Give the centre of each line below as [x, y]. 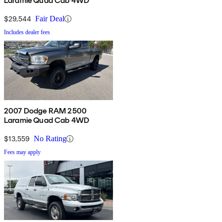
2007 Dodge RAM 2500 [46, 111]
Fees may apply [22, 152]
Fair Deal [50, 19]
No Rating [50, 139]
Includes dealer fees [27, 32]
